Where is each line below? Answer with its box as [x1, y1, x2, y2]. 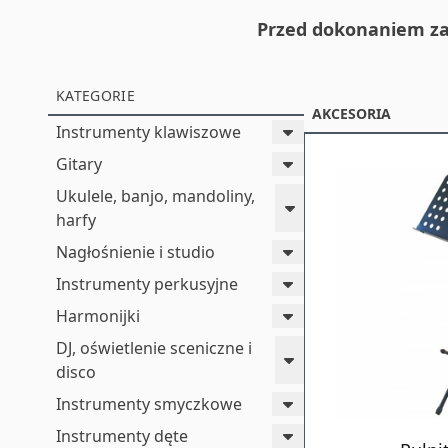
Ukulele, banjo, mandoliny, [56, 185, 255, 207]
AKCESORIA [312, 104, 391, 123]
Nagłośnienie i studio [56, 241, 215, 263]
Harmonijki [56, 305, 140, 327]
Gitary [56, 153, 102, 175]
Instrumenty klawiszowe [56, 121, 241, 143]
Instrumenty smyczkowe [56, 393, 242, 415]
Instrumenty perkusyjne [56, 273, 238, 295]
